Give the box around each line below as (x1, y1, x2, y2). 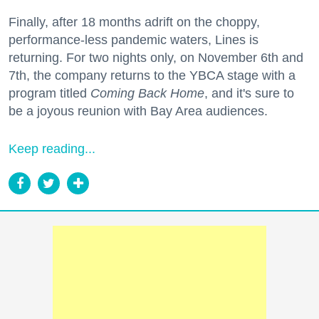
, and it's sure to (204, 86, 294, 101)
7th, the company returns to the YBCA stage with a (9, 68, 296, 83)
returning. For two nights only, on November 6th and (9, 51, 303, 66)
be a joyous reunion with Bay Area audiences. (9, 104, 268, 119)
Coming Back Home (90, 86, 204, 101)
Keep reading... (9, 142, 95, 157)
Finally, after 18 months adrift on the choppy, (9, 15, 260, 30)
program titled (9, 86, 90, 101)
